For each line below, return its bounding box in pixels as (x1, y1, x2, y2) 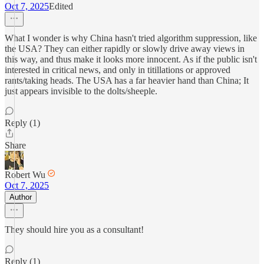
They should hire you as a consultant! (5, 225, 144, 235)
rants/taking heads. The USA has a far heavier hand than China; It (5, 75, 249, 85)
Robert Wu (5, 170, 45, 180)
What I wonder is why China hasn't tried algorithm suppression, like (5, 33, 257, 43)
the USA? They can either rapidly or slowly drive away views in (5, 44, 245, 54)
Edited (49, 1, 73, 11)
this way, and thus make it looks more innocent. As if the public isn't (5, 54, 257, 64)
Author (9, 193, 32, 202)
